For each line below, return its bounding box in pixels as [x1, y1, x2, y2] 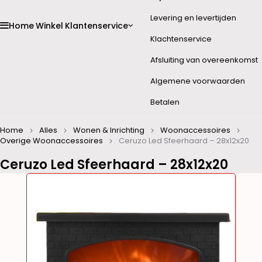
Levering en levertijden [150, 12, 236, 23]
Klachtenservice [150, 33, 212, 44]
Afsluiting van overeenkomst [150, 54, 258, 65]
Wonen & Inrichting [73, 125, 144, 136]
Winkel [36, 20, 63, 32]
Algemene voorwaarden [150, 75, 245, 87]
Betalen [150, 96, 180, 108]
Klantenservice [65, 20, 128, 32]
